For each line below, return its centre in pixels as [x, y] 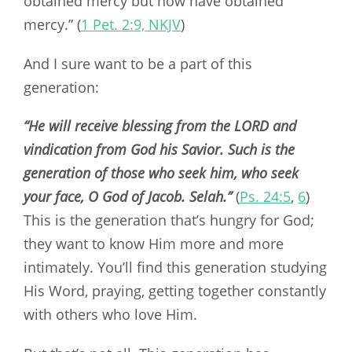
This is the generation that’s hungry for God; [169, 220]
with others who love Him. [110, 315]
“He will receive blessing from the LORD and [160, 126]
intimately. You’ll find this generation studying [175, 268]
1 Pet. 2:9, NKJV [131, 24]
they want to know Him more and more [154, 244]
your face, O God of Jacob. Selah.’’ [128, 197]
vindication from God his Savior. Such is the [159, 150]
